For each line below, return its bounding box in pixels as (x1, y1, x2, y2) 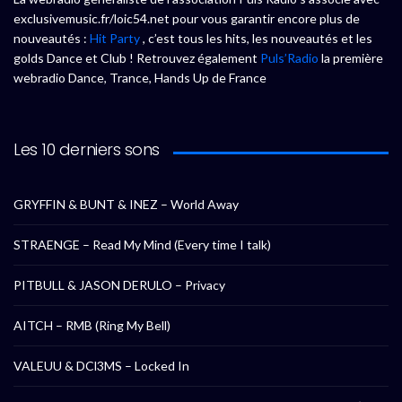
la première (319, 50, 383, 66)
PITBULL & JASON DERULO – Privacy (13, 277, 225, 293)
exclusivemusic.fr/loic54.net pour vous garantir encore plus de (13, 11, 360, 27)
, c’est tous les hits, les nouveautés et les (140, 31, 372, 47)
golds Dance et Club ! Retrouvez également (13, 50, 260, 66)
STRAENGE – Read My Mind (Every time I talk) (13, 237, 271, 253)
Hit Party (90, 31, 140, 47)
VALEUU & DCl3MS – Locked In (13, 358, 189, 374)
